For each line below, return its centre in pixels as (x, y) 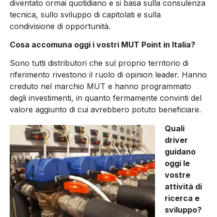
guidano (180, 151)
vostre (178, 175)
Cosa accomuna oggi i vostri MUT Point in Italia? (102, 44)
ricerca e (182, 198)
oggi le (177, 163)
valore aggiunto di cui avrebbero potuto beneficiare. (105, 110)
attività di (183, 186)
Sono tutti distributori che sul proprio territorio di (99, 63)
